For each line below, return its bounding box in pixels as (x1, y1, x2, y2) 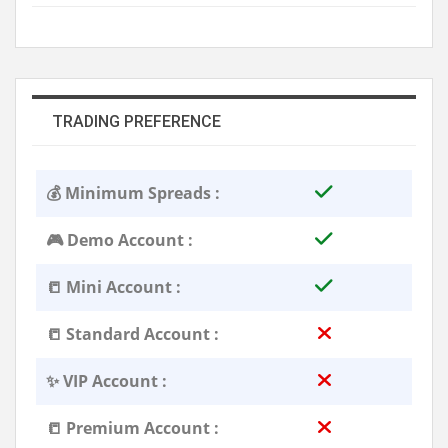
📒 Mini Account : (46, 276, 181, 299)
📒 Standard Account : (46, 323, 219, 346)
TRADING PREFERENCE (52, 112, 221, 132)
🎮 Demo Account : (46, 229, 193, 252)
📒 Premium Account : (46, 417, 219, 440)
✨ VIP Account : (46, 370, 167, 393)
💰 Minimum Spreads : (46, 182, 220, 205)
